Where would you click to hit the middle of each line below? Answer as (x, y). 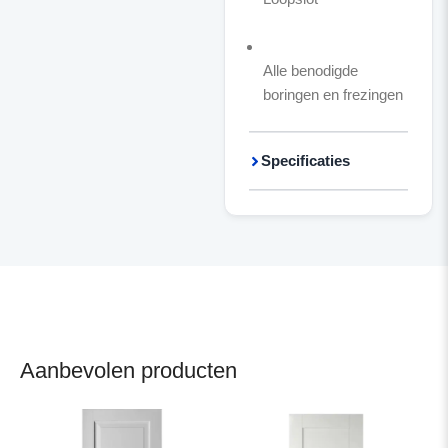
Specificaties (305, 160)
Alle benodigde (310, 70)
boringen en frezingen (332, 94)
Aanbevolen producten (128, 370)
